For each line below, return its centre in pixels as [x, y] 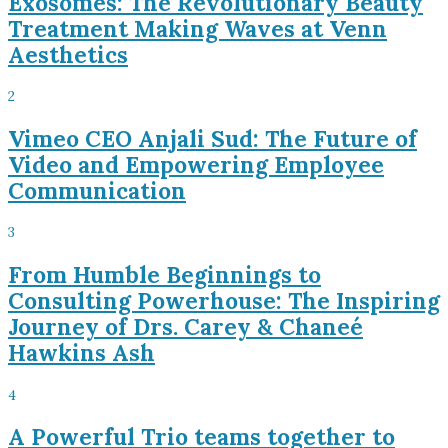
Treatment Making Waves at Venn [197, 28]
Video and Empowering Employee [196, 164]
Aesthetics [68, 54]
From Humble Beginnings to [164, 275]
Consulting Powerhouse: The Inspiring [224, 301]
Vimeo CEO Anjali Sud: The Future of [212, 138]
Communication [97, 190]
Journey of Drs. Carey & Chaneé [185, 327]
